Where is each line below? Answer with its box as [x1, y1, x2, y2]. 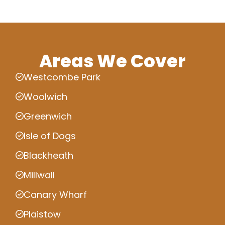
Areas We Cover [39, 48, 186, 73]
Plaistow [24, 207, 61, 220]
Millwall [24, 168, 55, 181]
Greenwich [24, 109, 72, 123]
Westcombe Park [24, 70, 100, 83]
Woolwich [24, 90, 67, 103]
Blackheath [24, 149, 73, 162]
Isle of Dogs [24, 129, 76, 142]
